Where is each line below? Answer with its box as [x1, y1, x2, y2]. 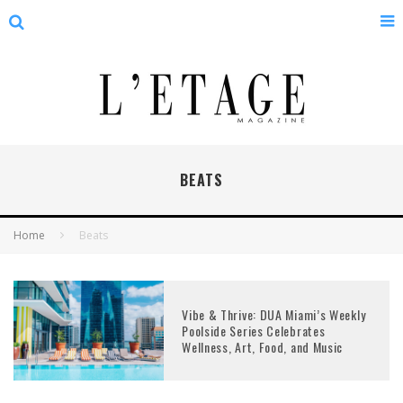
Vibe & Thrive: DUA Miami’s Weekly [182, 304, 366, 324]
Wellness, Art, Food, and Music [182, 336, 344, 356]
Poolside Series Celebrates [182, 320, 326, 340]
